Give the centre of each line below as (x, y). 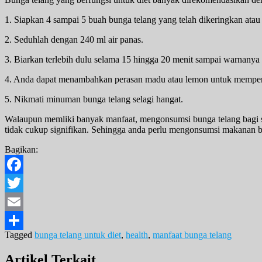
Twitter (18, 202)
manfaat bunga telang (192, 235)
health (137, 235)
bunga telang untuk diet (78, 235)
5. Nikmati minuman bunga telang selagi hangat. (94, 99)
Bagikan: (21, 150)
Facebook (23, 183)
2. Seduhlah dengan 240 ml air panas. (74, 40)
